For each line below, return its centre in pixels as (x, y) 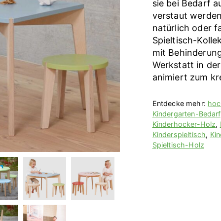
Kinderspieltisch (179, 134)
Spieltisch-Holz (178, 145)
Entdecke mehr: (180, 103)
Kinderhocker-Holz (184, 124)
